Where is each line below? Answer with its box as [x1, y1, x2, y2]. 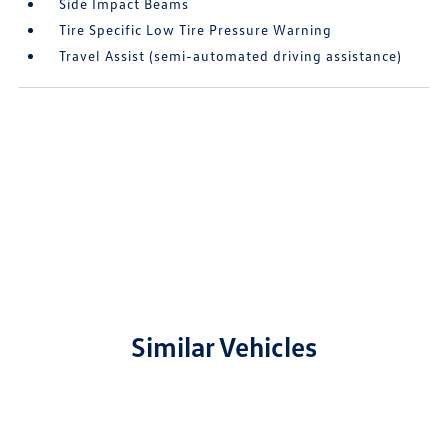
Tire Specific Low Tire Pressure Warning [59, 21, 333, 39]
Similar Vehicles [131, 329, 317, 364]
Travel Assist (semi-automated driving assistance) [59, 47, 403, 65]
